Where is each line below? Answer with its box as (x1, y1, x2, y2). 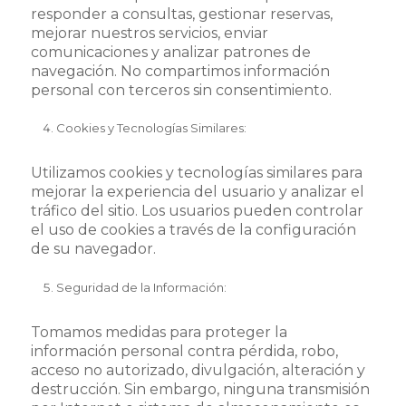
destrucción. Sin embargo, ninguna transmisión (30, 380, 370, 398)
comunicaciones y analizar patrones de (30, 43, 311, 61)
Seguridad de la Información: (55, 279, 227, 295)
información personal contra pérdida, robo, (30, 342, 338, 360)
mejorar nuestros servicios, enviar (30, 24, 268, 42)
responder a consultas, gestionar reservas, (30, 5, 333, 23)
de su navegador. (30, 240, 156, 258)
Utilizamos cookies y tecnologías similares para (30, 164, 362, 182)
